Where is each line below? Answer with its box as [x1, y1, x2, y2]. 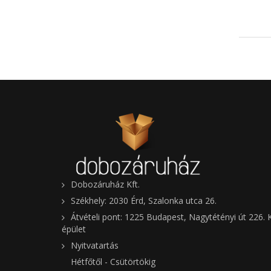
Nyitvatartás [71, 239, 119, 251]
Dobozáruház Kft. [71, 178, 140, 190]
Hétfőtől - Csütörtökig [71, 255, 155, 267]
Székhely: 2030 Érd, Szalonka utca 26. [71, 194, 217, 206]
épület [62, 223, 86, 235]
